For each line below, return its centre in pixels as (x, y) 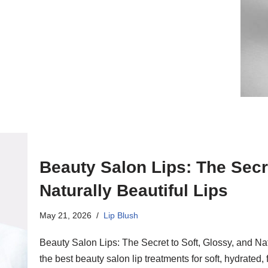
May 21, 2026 (66, 216)
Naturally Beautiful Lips (134, 191)
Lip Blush (121, 216)
